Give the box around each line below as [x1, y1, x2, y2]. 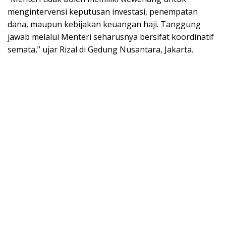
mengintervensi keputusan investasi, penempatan [8, 6, 198, 18]
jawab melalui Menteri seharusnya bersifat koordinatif [8, 31, 214, 43]
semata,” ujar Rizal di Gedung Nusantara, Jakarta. [8, 44, 193, 55]
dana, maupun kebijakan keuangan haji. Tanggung [8, 19, 201, 30]
